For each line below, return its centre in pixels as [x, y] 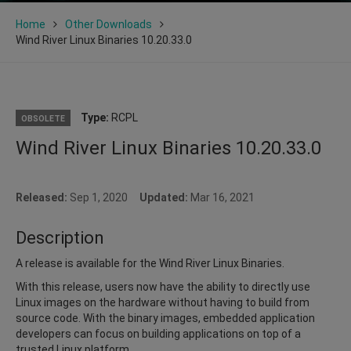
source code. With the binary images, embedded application [165, 318]
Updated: [164, 197]
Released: [43, 197]
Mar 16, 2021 [221, 197]
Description [60, 237]
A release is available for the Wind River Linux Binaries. [150, 263]
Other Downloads [109, 24]
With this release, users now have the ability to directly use [163, 286]
